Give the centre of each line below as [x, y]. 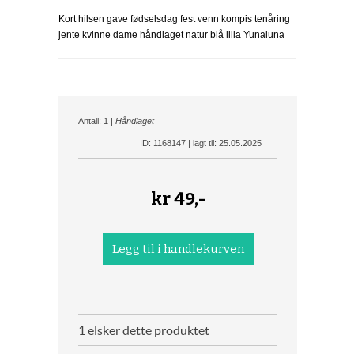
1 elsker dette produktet [144, 330]
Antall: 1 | [97, 121]
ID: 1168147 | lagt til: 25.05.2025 [201, 143]
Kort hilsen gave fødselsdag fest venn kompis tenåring [174, 19]
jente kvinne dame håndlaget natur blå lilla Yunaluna [171, 35]
